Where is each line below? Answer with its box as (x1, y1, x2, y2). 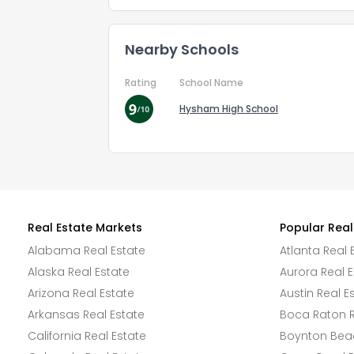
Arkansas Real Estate (28, 307, 145, 322)
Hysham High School (179, 102, 278, 115)
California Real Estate (28, 328, 146, 344)
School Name (179, 76, 243, 89)
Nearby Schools (125, 40, 239, 59)
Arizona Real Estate (28, 285, 134, 301)
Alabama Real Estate (28, 243, 145, 258)
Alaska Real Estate (28, 264, 130, 280)
